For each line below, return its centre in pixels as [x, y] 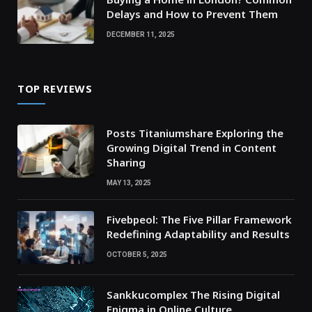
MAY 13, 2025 [129, 182]
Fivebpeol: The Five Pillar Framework [199, 219]
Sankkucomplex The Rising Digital [193, 294]
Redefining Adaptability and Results [198, 234]
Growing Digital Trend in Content [192, 147]
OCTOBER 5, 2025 [137, 254]
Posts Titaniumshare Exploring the [195, 133]
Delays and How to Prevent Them [194, 14]
